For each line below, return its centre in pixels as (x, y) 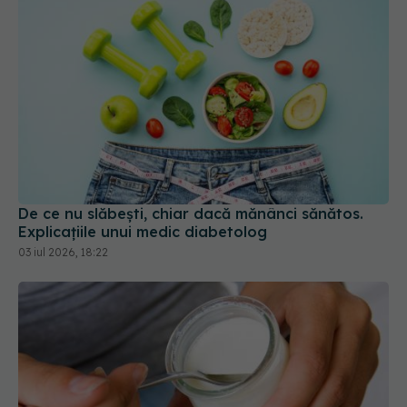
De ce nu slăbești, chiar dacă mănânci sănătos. (191, 149)
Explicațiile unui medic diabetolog (143, 168)
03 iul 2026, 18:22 (63, 188)
